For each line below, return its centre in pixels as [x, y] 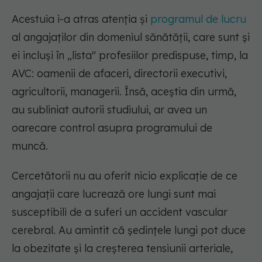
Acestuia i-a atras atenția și [81, 19]
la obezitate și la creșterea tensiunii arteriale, [122, 249]
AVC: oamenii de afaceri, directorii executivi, [119, 74]
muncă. [30, 146]
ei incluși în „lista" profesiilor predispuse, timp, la [130, 56]
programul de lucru [198, 19]
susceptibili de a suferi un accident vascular [120, 212]
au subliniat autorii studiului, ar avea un [109, 110]
